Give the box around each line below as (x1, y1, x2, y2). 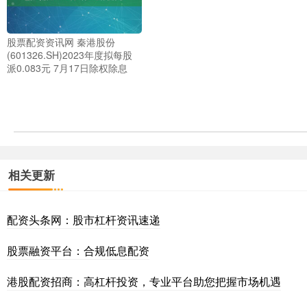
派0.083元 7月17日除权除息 (7, 60, 127, 75)
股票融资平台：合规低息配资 (7, 242, 149, 258)
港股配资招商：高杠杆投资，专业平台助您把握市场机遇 (7, 273, 281, 289)
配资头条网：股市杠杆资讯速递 (7, 211, 160, 228)
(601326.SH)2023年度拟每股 (7, 47, 132, 62)
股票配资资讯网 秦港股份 (7, 34, 115, 49)
